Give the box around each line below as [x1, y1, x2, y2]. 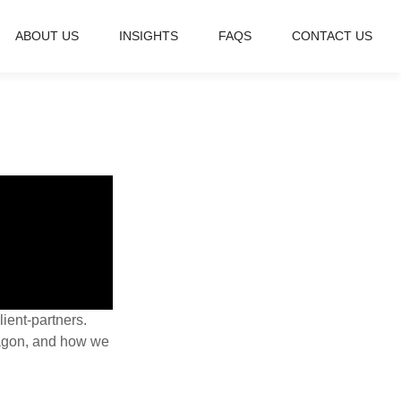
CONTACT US [292, 29, 372, 43]
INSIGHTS [119, 29, 178, 43]
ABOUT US [15, 29, 79, 43]
